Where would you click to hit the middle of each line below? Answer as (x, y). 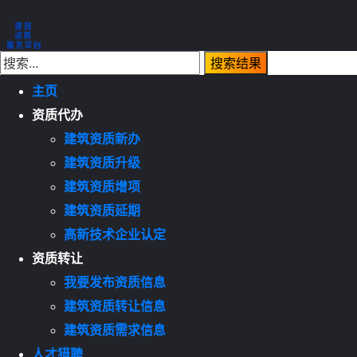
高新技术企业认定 (115, 235)
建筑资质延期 (102, 211)
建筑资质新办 (102, 139)
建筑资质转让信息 (115, 306)
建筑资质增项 (102, 187)
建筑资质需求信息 (115, 330)
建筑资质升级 (102, 163)
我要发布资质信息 (115, 282)
